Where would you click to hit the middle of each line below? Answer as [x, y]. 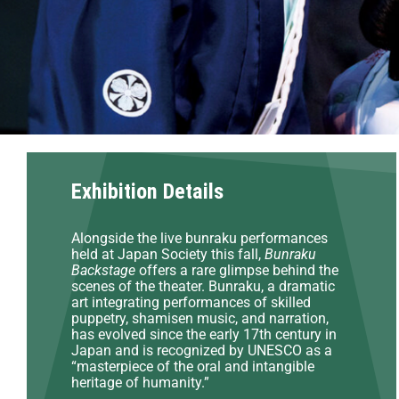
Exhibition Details [147, 191]
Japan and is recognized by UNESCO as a [202, 350]
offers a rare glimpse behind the [237, 270]
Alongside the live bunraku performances [199, 238]
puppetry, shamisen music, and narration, [200, 318]
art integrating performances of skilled [191, 302]
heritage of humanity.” [140, 382]
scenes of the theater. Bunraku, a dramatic [203, 286]
